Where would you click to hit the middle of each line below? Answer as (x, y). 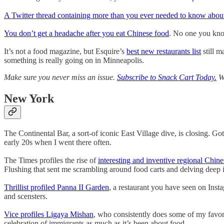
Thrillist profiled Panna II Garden (56, 187)
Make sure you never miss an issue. (60, 77)
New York (29, 99)
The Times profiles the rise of (51, 160)
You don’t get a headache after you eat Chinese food (86, 33)
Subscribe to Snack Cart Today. (167, 77)
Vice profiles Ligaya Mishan (49, 214)
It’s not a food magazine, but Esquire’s (65, 51)
